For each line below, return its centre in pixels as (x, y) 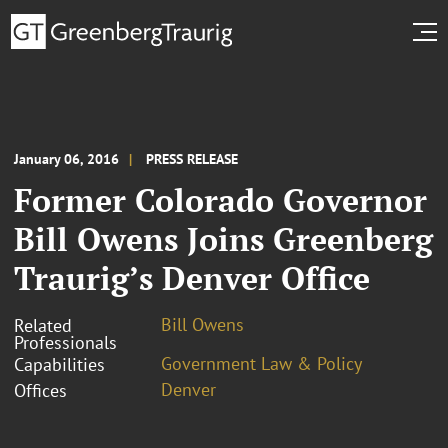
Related (43, 325)
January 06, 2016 (66, 158)
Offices (40, 390)
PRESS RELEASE (192, 158)
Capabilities (59, 364)
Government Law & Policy (261, 363)
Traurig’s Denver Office (192, 277)
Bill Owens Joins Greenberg (223, 238)
